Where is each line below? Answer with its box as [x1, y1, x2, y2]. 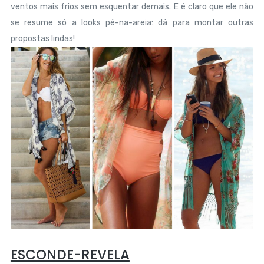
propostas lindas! [10, 34, 75, 44]
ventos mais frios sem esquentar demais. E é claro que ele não [10, 2, 254, 12]
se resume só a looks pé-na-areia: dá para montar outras [10, 18, 254, 28]
